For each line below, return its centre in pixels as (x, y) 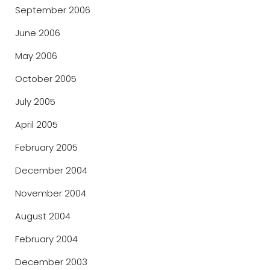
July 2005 (35, 102)
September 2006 (53, 10)
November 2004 (51, 193)
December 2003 (51, 262)
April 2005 (36, 124)
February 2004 (46, 239)
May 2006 (36, 56)
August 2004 (43, 216)
